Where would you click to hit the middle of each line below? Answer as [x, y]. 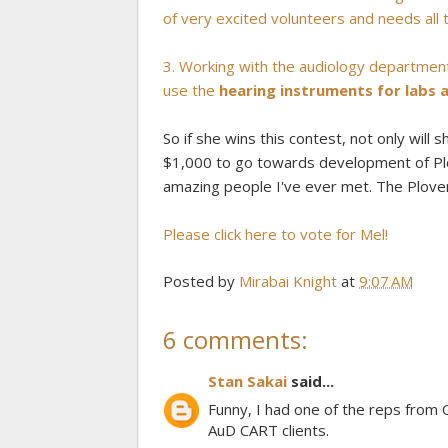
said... [310, 380]
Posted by [201, 280]
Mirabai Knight [288, 280]
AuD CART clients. [268, 430]
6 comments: [235, 339]
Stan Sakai [247, 380]
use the [191, 90]
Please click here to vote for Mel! [275, 234]
